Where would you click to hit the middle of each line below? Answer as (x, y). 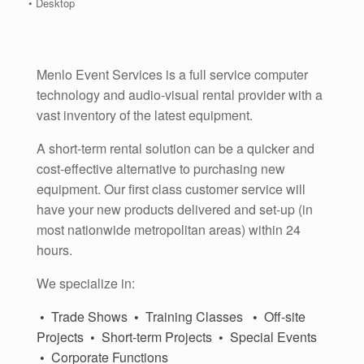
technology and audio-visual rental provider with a (180, 94)
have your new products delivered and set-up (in (175, 209)
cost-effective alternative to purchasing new (161, 168)
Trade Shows (91, 316)
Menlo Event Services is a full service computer (172, 74)
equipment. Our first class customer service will (171, 188)
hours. (54, 249)
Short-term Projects (160, 336)
